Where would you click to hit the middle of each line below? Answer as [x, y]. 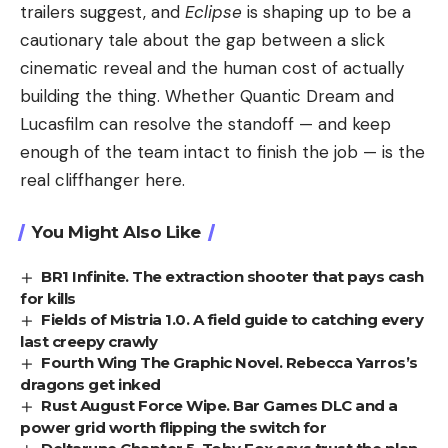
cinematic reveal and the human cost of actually [212, 68]
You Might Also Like [116, 232]
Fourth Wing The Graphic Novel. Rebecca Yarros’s [229, 363]
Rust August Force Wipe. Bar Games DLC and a [219, 406]
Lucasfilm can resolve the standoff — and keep [205, 124]
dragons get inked [90, 385]
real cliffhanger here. [102, 180]
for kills [48, 299]
